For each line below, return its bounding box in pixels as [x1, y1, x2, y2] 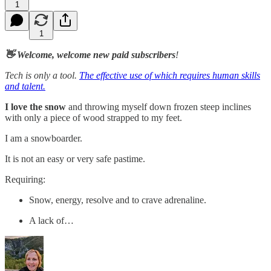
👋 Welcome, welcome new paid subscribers [5, 49, 175, 60]
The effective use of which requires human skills [79, 70, 260, 80]
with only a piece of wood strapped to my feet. [5, 112, 182, 123]
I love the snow [5, 101, 66, 112]
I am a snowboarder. [5, 132, 82, 143]
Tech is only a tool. [5, 70, 79, 80]
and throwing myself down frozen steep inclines [66, 101, 251, 112]
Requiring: [5, 174, 45, 184]
